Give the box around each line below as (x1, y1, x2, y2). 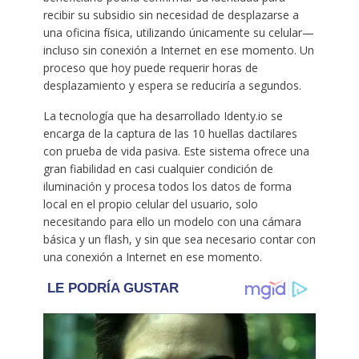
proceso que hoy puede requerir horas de (42, 59, 258, 75)
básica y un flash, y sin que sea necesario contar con (42, 231, 316, 247)
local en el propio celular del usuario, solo (42, 196, 258, 212)
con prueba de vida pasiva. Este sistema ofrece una (42, 143, 309, 159)
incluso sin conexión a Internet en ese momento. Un (42, 42, 314, 58)
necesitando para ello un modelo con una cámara (42, 213, 301, 229)
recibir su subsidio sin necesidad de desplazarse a (42, 6, 299, 22)
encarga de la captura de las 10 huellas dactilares (42, 125, 297, 141)
